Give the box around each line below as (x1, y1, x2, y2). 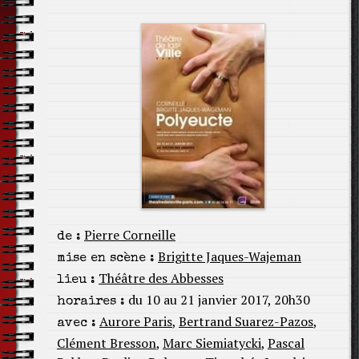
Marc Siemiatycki (163, 334, 261, 352)
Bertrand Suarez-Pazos (179, 313, 313, 330)
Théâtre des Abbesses (99, 269, 224, 287)
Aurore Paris (99, 313, 172, 330)
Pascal (268, 334, 305, 352)
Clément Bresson (57, 334, 156, 352)
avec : (57, 317, 96, 330)
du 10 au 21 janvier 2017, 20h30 (125, 291, 310, 309)
